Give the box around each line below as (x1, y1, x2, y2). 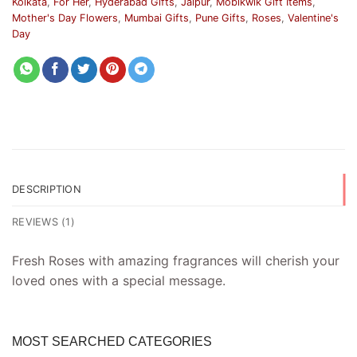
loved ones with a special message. (12, 272, 226, 288)
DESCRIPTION (12, 182, 81, 195)
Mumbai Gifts (124, 11, 189, 24)
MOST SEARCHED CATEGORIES (12, 334, 212, 348)
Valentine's (288, 11, 339, 24)
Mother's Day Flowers (12, 11, 118, 24)
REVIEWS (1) (12, 215, 75, 228)
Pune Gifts (195, 11, 245, 24)
